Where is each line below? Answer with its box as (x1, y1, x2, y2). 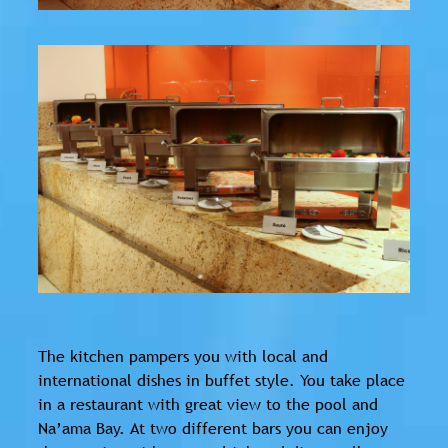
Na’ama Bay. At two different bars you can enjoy (38, 416, 388, 439)
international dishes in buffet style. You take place (38, 368, 405, 391)
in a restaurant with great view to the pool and (38, 392, 378, 415)
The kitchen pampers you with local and (38, 344, 328, 367)
